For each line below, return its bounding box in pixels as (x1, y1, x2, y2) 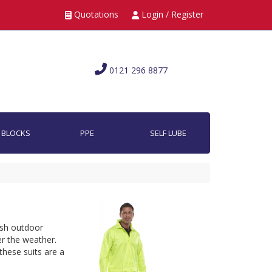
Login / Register (139, 8, 203, 20)
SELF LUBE (149, 127, 186, 138)
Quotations (72, 8, 118, 20)
